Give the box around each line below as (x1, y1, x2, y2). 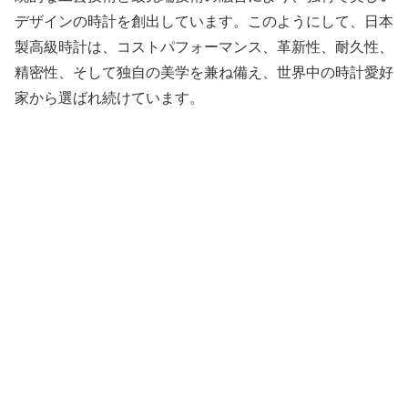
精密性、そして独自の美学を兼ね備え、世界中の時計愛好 (15, 65, 393, 81)
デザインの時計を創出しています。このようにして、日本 (15, 14, 393, 30)
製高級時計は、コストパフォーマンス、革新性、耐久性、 (15, 39, 393, 56)
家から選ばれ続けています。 (15, 90, 204, 107)
